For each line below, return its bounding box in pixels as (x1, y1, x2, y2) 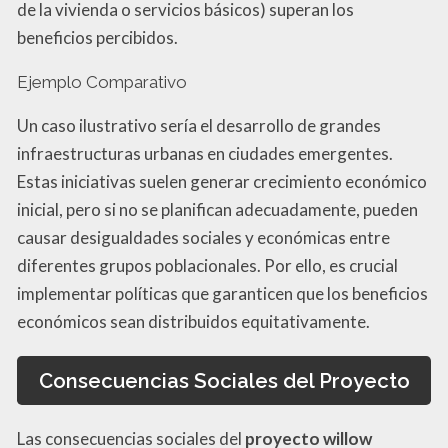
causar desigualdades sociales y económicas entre (17, 227, 390, 249)
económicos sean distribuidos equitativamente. (17, 311, 370, 333)
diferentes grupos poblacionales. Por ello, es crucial (17, 255, 398, 277)
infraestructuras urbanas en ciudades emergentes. (17, 143, 393, 165)
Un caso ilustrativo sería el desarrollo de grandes (17, 115, 381, 137)
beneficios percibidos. (17, 27, 178, 49)
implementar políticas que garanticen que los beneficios (17, 283, 428, 305)
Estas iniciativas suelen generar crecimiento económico (17, 171, 427, 193)
